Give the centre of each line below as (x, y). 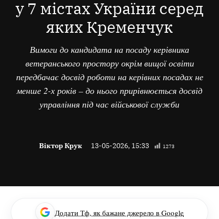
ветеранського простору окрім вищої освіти (109, 63)
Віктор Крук (60, 146)
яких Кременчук (109, 27)
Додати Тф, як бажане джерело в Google (119, 213)
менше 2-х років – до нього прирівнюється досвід (109, 90)
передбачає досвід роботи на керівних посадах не (109, 77)
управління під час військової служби (109, 104)
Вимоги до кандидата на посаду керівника (109, 49)
